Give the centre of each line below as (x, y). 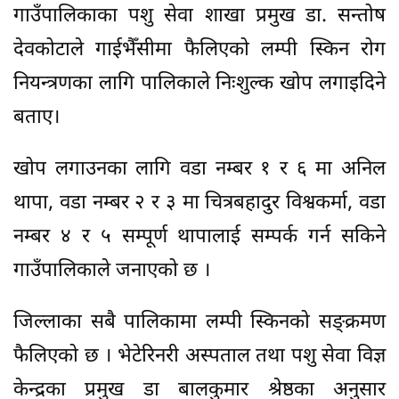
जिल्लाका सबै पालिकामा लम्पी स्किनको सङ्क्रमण (199, 322)
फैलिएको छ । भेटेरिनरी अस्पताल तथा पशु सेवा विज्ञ (199, 356)
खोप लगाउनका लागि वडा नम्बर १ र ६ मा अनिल (199, 169)
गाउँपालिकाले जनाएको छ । (112, 271)
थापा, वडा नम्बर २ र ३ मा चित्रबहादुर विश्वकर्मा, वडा (199, 203)
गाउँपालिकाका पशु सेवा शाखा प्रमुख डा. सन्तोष (199, 16)
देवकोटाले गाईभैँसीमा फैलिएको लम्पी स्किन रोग (199, 50)
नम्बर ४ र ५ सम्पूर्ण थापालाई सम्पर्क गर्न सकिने (199, 237)
